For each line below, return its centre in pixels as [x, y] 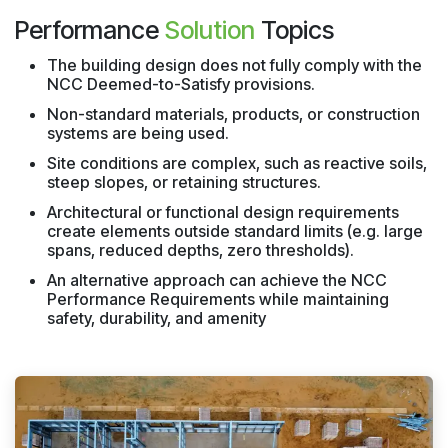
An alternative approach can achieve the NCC [217, 280]
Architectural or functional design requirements [223, 212]
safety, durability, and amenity [156, 318]
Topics [294, 30]
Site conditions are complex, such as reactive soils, [237, 163]
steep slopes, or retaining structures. [184, 182]
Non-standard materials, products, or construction [233, 114]
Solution [210, 30]
